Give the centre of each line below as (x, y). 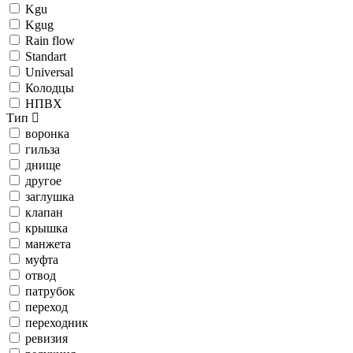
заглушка (50, 197)
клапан (44, 212)
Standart (46, 56)
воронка (47, 134)
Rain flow (50, 41)
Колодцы (50, 88)
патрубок (50, 291)
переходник (57, 323)
